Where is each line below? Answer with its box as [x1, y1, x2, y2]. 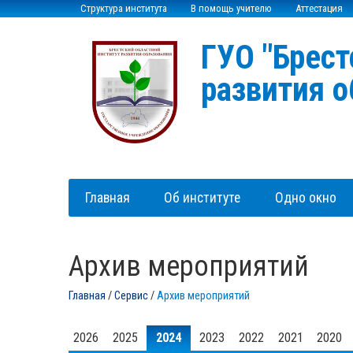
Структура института [80, 2, 167, 14]
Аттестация [295, 2, 343, 14]
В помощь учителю [191, 2, 272, 14]
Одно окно [274, 189, 336, 206]
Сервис [114, 288, 148, 303]
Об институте [164, 189, 241, 206]
